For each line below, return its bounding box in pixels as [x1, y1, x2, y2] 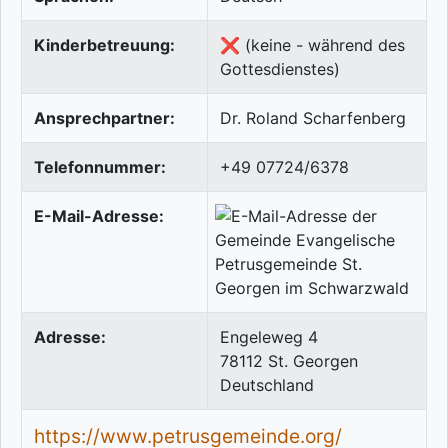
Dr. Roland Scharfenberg [220, 108, 406, 129]
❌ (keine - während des [220, 35, 405, 56]
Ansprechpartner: [34, 108, 175, 129]
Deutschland [220, 375, 314, 396]
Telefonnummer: [34, 157, 166, 178]
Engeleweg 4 [220, 327, 318, 348]
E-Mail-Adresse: [34, 206, 164, 227]
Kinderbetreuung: [34, 35, 175, 56]
